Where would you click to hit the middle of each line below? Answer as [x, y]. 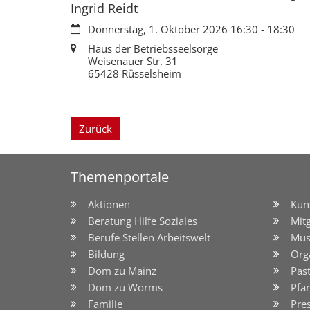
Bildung [106, 254]
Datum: [88, 28]
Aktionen [109, 204]
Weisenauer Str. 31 [133, 61]
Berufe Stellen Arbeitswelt [149, 238]
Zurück [95, 129]
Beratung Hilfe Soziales [143, 221]
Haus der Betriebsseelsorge [153, 48]
